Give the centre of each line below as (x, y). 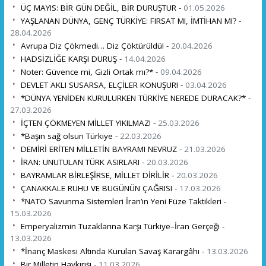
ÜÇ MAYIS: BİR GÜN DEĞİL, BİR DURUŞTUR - (101, 7)
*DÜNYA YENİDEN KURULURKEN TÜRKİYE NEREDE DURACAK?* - (134, 98)
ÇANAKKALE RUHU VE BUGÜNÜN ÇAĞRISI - (99, 188)
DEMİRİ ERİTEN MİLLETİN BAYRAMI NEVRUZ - (101, 149)
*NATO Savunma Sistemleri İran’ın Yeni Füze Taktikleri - (122, 201)
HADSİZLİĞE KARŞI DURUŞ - (71, 58)
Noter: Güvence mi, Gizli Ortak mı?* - (89, 72)
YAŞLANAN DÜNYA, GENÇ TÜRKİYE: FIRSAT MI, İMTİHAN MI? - (129, 20)
